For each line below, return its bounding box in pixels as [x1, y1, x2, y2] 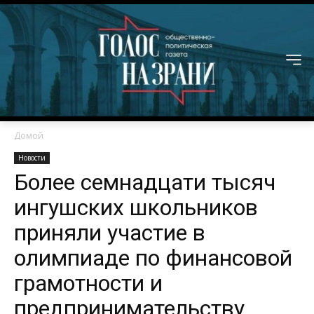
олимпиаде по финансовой [14, 245, 292, 272]
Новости [18, 153, 46, 163]
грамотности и [14, 270, 163, 297]
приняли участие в [14, 219, 205, 247]
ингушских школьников [14, 194, 258, 221]
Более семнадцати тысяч [14, 169, 275, 196]
